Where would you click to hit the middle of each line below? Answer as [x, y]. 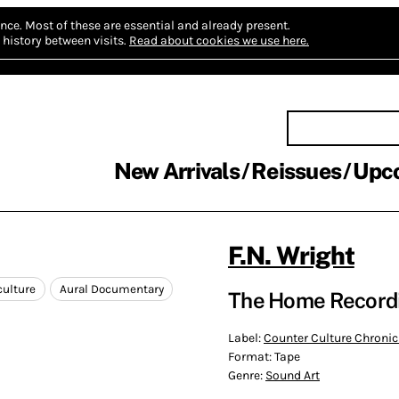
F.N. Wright [291, 255]
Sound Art [293, 375]
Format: [251, 356]
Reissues [296, 171]
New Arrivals [176, 171]
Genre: [247, 375]
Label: [246, 338]
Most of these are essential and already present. [158, 25]
